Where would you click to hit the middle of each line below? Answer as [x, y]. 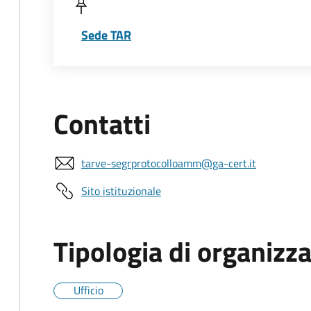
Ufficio [88, 290]
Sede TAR [106, 35]
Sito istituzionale [121, 191]
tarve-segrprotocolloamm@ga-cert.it [169, 163]
